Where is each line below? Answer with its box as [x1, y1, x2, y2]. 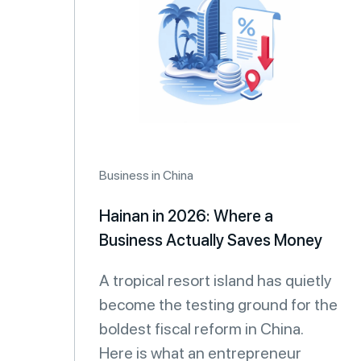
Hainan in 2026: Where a [99, 206, 273, 226]
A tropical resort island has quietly [99, 271, 332, 290]
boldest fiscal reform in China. [99, 319, 303, 338]
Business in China [99, 168, 193, 183]
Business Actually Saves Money [99, 230, 322, 250]
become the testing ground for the [99, 295, 338, 314]
